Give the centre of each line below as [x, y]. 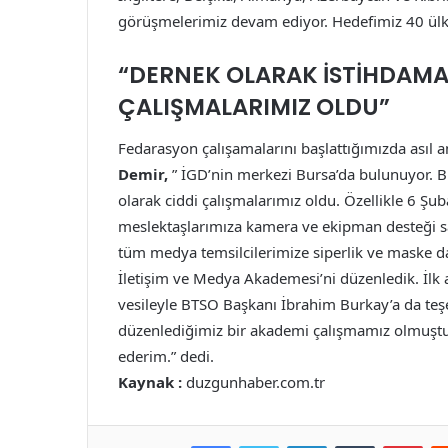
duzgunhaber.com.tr [253, 381]
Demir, [143, 173]
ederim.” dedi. [166, 355]
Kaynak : [150, 381]
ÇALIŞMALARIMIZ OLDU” [254, 107]
